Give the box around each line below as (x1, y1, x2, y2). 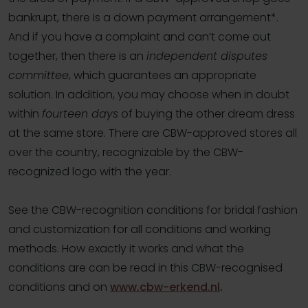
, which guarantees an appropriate (69, 67, 256, 84)
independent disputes (146, 48, 267, 65)
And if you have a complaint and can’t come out (8, 29, 271, 45)
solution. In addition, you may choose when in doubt (8, 87, 289, 103)
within (8, 106, 42, 122)
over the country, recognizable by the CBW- (8, 144, 243, 161)
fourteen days (42, 106, 118, 122)
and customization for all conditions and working (8, 221, 271, 238)
